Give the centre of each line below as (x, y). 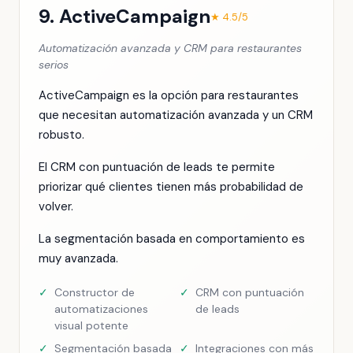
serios (54, 65)
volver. (56, 206)
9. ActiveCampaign (124, 16)
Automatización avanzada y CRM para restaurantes (170, 48)
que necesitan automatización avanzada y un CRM (176, 115)
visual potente (91, 325)
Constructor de (95, 292)
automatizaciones (101, 309)
